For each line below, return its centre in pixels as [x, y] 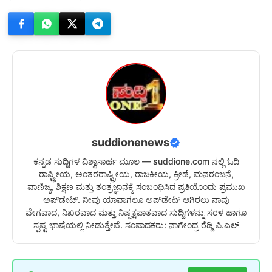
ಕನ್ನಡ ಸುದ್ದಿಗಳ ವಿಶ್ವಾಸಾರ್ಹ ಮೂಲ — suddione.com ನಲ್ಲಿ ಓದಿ [136, 161]
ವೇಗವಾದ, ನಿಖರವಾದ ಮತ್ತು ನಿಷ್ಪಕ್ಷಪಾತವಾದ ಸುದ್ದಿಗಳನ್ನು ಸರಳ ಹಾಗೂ [136, 212]
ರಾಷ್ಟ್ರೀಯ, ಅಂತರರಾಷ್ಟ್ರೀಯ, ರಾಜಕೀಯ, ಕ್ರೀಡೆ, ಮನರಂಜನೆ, [136, 174]
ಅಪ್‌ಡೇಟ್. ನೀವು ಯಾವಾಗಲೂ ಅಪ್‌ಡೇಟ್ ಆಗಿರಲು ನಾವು [136, 200]
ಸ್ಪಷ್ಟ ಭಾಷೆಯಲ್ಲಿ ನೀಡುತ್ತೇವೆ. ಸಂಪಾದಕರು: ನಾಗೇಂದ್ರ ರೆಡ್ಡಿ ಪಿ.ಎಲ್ [136, 225]
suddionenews [131, 143]
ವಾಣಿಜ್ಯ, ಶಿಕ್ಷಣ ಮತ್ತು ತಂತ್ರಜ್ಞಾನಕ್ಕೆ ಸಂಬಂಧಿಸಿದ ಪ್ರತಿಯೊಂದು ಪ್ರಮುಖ [136, 187]
